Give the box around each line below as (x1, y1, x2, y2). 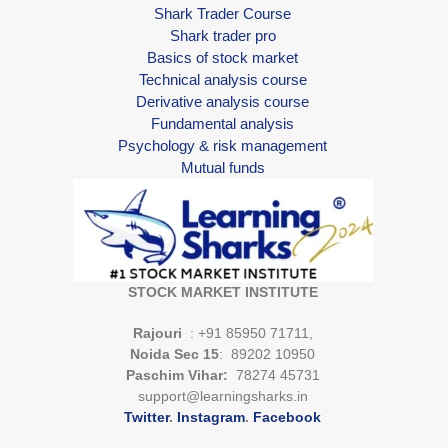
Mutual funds (180, 158, 265, 176)
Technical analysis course (138, 70, 307, 88)
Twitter (124, 408, 169, 425)
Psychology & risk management (118, 136, 327, 154)
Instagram (177, 408, 245, 425)
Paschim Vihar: (125, 366, 232, 383)
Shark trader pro (169, 26, 276, 44)
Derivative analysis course (136, 92, 309, 110)
